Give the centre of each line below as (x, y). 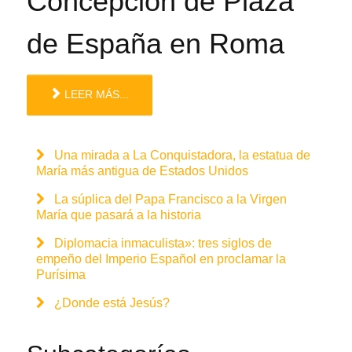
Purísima (61, 275)
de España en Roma (156, 43)
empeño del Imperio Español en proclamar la (161, 259)
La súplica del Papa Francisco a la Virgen (169, 200)
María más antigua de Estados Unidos (142, 171)
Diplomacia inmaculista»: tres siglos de (161, 244)
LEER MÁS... (95, 95)
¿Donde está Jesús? (110, 303)
